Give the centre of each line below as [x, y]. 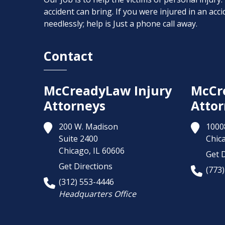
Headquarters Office [97, 194]
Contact [68, 56]
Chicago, [75, 151]
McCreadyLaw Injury [108, 90]
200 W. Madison [88, 127]
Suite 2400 [78, 139]
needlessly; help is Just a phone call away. [121, 24]
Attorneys [75, 105]
